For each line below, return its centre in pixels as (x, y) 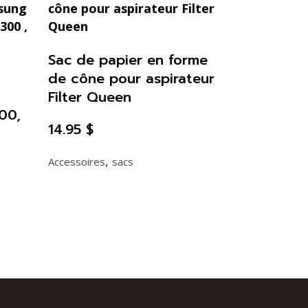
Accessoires (76, 162)
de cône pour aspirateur (131, 79)
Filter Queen (89, 97)
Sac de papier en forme (128, 60)
